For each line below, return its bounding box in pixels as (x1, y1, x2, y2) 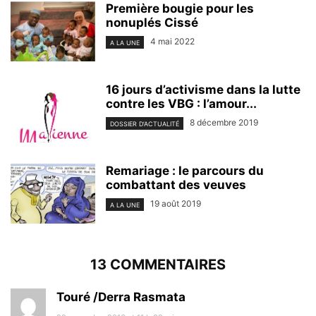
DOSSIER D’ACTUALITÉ (110, 119, 179, 128)
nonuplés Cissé (106, 16, 198, 30)
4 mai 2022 (150, 36, 195, 47)
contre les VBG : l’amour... (106, 97, 257, 111)
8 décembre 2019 (190, 117, 258, 128)
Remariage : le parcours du (106, 164, 264, 178)
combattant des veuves (106, 178, 246, 193)
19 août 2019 (150, 198, 201, 209)
